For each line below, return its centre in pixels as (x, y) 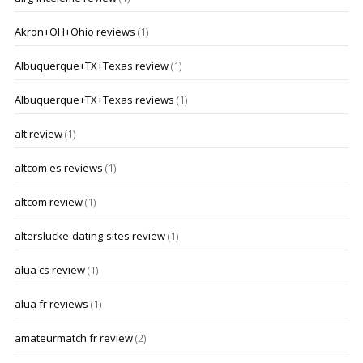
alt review (38, 134)
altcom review (48, 202)
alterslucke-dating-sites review (90, 236)
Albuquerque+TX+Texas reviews (94, 100)
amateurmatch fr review (73, 338)
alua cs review (49, 270)
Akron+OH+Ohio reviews (75, 32)
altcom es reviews (58, 168)
